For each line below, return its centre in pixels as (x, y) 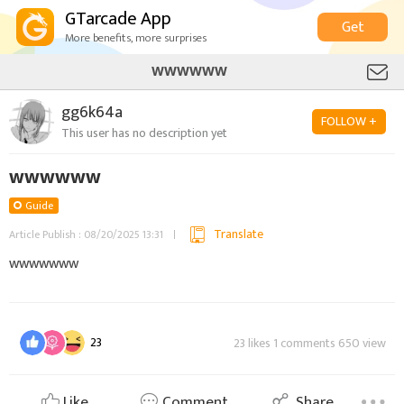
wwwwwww (44, 263)
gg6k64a (92, 112)
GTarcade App (118, 19)
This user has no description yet (144, 133)
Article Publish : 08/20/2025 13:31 (86, 234)
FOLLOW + (349, 121)
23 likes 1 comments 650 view (310, 343)
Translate (239, 234)
